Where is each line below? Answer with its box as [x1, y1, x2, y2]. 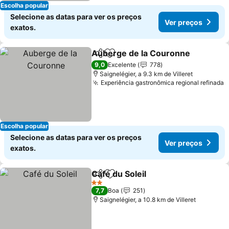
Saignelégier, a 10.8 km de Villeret [100, 196, 196, 203]
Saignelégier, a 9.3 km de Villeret [100, 70, 193, 78]
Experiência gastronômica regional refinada [101, 79, 224, 86]
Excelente [108, 61, 136, 68]
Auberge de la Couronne [91, 48, 191, 58]
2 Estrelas [91, 182, 119, 190]
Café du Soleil [91, 169, 147, 179]
